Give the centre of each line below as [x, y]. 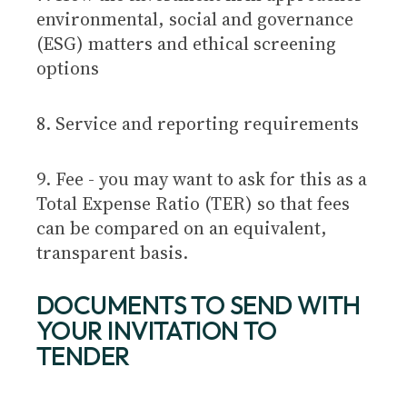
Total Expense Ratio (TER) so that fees [193, 203]
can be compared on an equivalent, [182, 228]
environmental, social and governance [195, 19]
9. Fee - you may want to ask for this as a [202, 179]
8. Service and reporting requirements [198, 124]
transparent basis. [112, 253]
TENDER [83, 356]
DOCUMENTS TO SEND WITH [199, 305]
